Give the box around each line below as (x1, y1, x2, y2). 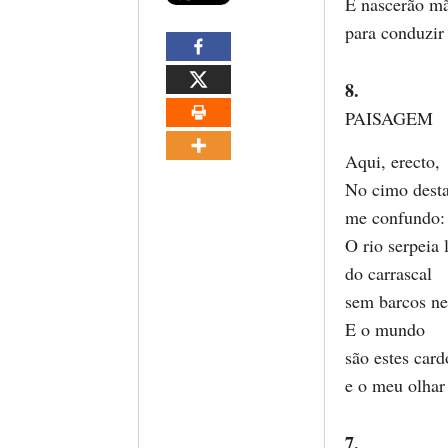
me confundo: (345, 205, 445, 229)
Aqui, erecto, (345, 149, 440, 173)
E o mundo (345, 317, 425, 341)
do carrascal (345, 261, 432, 285)
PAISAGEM (345, 106, 433, 130)
